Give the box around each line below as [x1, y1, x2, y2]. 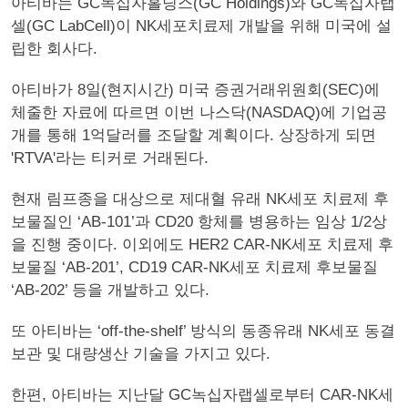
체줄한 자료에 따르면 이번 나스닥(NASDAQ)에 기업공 [11, 104, 387, 121]
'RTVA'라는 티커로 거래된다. [11, 149, 209, 167]
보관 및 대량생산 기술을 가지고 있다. [11, 345, 270, 362]
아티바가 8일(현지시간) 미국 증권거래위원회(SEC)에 [11, 81, 380, 98]
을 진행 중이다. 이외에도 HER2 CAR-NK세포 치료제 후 [11, 236, 393, 253]
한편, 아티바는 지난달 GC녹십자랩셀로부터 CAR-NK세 [11, 386, 393, 403]
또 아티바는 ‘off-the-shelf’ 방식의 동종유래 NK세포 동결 [11, 322, 395, 340]
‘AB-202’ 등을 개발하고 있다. [11, 281, 209, 299]
